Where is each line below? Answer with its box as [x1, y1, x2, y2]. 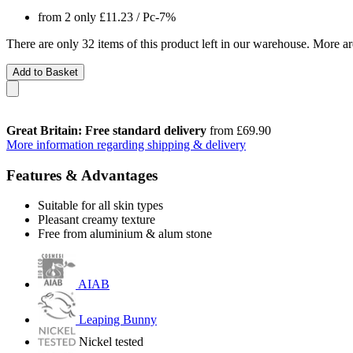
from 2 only [38, 9, 99, 24]
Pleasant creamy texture [38, 213, 155, 227]
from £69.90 [206, 123, 271, 137]
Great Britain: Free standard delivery [6, 123, 206, 137]
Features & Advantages [6, 166, 158, 184]
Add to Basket [13, 65, 78, 78]
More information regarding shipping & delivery [6, 137, 246, 151]
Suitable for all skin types [38, 199, 163, 213]
